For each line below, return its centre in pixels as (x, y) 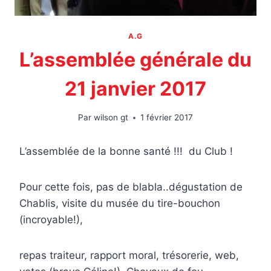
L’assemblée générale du (135, 59)
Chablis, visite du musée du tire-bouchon (120, 204)
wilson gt (111, 118)
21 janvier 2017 (135, 88)
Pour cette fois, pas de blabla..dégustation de (131, 187)
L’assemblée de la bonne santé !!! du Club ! (126, 152)
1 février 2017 (166, 118)
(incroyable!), (51, 220)
